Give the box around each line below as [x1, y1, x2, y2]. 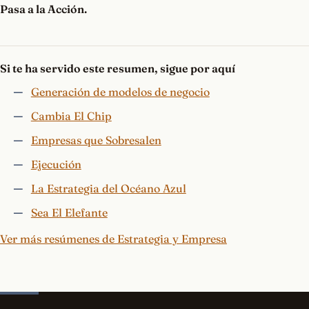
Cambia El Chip [30, 109, 112, 123]
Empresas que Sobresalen [30, 133, 161, 148]
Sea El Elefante [30, 206, 108, 220]
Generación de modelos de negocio [30, 85, 210, 99]
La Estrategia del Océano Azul [30, 181, 186, 196]
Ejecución [30, 157, 81, 172]
